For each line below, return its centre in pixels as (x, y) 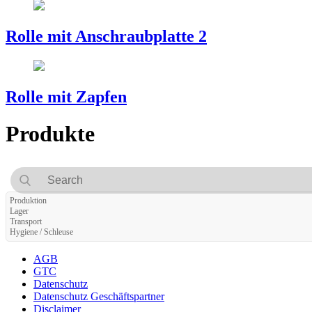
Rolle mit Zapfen (66, 96)
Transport (26, 221)
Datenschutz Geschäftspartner (99, 296)
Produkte (50, 134)
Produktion (28, 200)
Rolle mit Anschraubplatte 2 (106, 36)
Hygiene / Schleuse (41, 232)
